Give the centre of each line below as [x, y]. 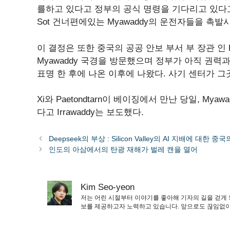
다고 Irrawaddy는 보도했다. [90, 112]
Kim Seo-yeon [108, 187]
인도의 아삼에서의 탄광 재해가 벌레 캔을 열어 [123, 150]
